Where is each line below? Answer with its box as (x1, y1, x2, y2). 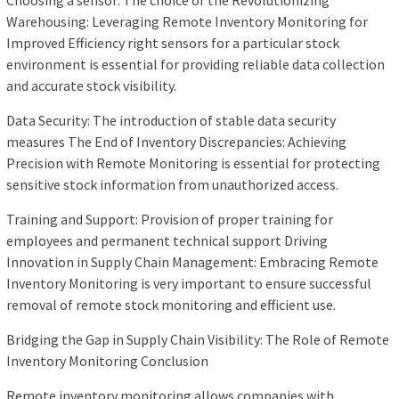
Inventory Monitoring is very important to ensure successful (6, 274, 371, 293)
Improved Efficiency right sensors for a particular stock (6, 34, 339, 53)
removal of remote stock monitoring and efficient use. (6, 296, 336, 314)
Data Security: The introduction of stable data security (6, 111, 336, 130)
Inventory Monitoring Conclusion (6, 352, 208, 370)
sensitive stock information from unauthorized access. (6, 175, 338, 194)
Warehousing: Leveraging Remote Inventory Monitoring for (6, 12, 368, 31)
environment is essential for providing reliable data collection (6, 55, 385, 74)
